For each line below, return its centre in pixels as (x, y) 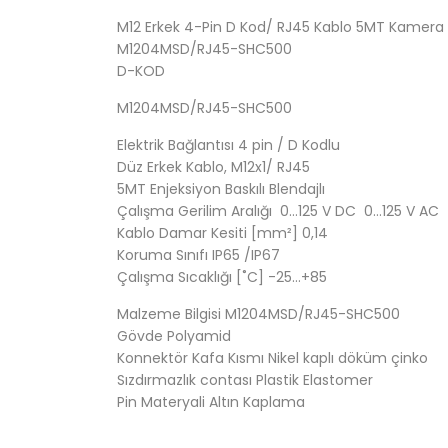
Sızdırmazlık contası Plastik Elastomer (245, 380)
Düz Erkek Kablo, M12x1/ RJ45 (213, 167)
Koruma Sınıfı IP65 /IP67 (198, 255)
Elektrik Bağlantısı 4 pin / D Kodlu (228, 145)
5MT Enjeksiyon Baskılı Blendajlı (221, 189)
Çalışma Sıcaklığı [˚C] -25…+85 (222, 277)
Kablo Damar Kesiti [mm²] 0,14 (222, 233)
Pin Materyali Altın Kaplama (211, 402)
